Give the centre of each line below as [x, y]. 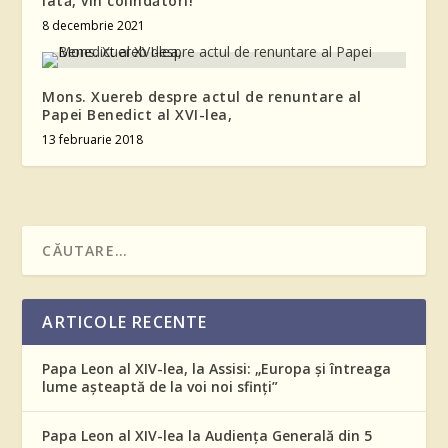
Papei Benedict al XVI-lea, [137, 115]
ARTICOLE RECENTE [125, 322]
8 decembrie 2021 [94, 26]
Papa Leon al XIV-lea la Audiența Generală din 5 [207, 436]
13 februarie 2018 [93, 140]
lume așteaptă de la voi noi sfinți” [160, 387]
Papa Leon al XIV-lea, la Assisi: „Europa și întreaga [217, 369]
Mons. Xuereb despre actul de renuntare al [202, 97]
